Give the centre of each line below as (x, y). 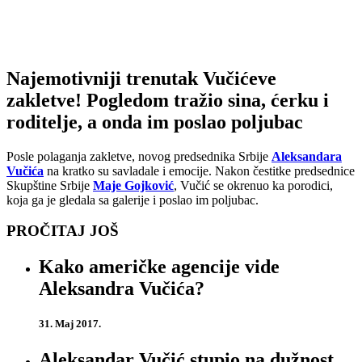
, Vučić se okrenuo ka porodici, (253, 185)
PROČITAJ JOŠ (63, 231)
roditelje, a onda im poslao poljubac (155, 122)
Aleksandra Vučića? (122, 289)
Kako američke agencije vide (159, 267)
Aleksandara (307, 156)
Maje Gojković (133, 185)
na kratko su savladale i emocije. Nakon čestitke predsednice (199, 170)
